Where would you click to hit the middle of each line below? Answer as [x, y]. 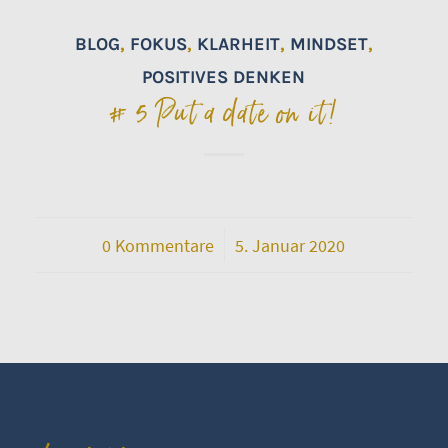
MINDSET [328, 43]
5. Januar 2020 [290, 245]
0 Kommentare [158, 245]
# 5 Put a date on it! [223, 113]
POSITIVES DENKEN [224, 76]
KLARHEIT [238, 43]
